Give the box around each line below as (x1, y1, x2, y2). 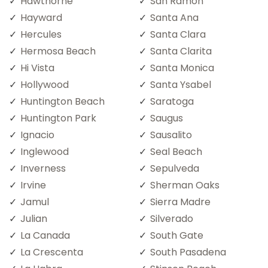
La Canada (20, 228, 70, 242)
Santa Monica (150, 60, 214, 75)
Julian (20, 211, 47, 226)
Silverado (150, 211, 193, 226)
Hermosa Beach (20, 44, 96, 58)
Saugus (150, 111, 183, 125)
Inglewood (20, 144, 69, 159)
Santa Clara (150, 27, 206, 41)
